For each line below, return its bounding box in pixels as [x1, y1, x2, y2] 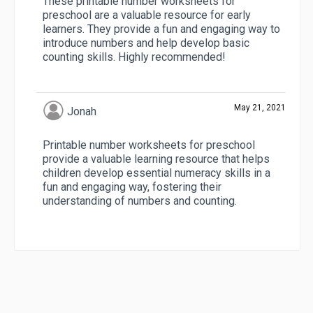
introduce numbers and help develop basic [43, 36, 249, 50]
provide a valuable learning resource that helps [43, 152, 270, 166]
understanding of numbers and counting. [43, 194, 237, 208]
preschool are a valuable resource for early [43, 8, 251, 22]
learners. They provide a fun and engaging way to [43, 22, 280, 36]
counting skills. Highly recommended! [43, 50, 226, 64]
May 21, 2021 [234, 103, 286, 113]
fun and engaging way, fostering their [43, 180, 221, 194]
